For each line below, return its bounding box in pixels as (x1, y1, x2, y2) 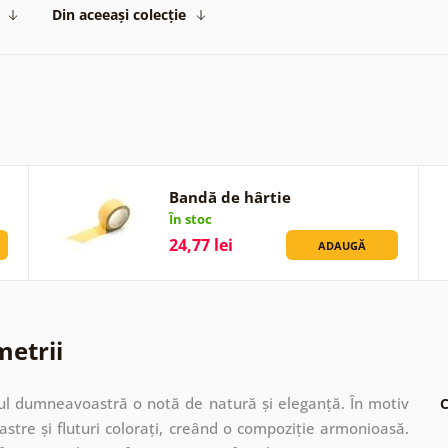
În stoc (169, 209, 213, 228)
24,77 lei (169, 233, 234, 256)
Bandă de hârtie (169, 186, 292, 207)
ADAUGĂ (317, 237, 366, 253)
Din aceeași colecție (52, 4, 186, 24)
